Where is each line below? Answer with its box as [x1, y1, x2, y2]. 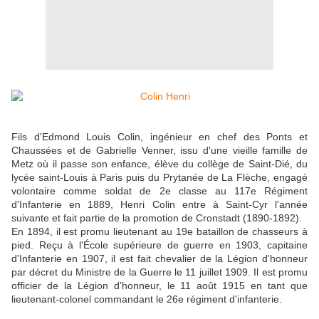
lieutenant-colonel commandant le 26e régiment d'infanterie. [11, 293, 285, 305]
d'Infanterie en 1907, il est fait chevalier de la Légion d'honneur [11, 253, 308, 265]
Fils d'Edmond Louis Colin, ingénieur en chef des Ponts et [11, 131, 308, 143]
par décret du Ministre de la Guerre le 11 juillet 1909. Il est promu [11, 266, 308, 278]
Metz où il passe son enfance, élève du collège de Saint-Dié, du [11, 158, 308, 170]
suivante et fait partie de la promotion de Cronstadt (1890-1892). [11, 212, 305, 224]
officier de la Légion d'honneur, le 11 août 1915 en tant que [11, 280, 308, 292]
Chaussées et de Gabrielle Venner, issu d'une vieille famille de [11, 145, 308, 157]
